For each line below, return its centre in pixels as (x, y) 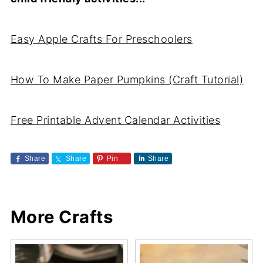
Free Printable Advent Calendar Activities (115, 120)
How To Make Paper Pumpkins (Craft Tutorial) (127, 79)
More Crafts (62, 217)
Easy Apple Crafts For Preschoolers (101, 39)
